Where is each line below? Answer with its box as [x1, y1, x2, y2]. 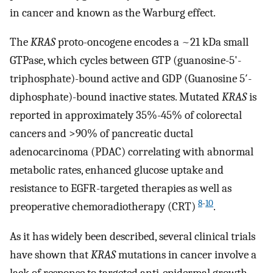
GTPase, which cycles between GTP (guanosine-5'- [10, 54, 241, 68]
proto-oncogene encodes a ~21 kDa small [55, 35, 249, 49]
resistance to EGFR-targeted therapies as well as [10, 182, 232, 196]
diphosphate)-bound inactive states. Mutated [10, 90, 222, 104]
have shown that [10, 248, 91, 262]
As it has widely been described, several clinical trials [10, 230, 255, 244]
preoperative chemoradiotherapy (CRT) [10, 200, 198, 214]
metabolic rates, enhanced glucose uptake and [10, 163, 224, 177]
